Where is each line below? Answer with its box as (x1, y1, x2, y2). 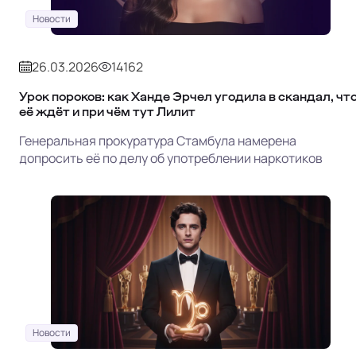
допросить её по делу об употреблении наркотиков (19, 149, 323, 167)
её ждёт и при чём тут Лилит (19, 105, 195, 118)
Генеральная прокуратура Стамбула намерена (19, 131, 296, 149)
